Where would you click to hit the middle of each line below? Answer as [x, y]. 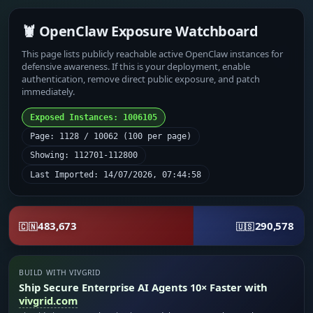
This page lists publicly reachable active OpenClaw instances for [153, 53]
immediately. [49, 91]
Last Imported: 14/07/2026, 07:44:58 [116, 174]
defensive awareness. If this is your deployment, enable [136, 66]
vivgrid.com [49, 301]
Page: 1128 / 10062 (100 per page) [111, 137]
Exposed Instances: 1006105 [94, 117]
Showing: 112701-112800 [84, 155]
